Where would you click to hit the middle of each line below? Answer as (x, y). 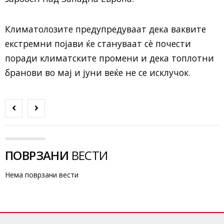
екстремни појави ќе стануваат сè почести (98, 43)
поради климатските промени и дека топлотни (109, 58)
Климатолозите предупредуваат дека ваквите (105, 29)
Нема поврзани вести (42, 174)
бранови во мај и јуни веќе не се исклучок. (98, 72)
